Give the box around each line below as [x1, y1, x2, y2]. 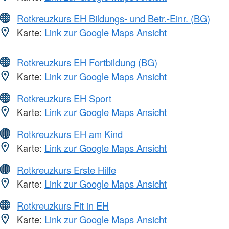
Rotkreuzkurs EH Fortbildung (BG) [17, 56, 157, 70]
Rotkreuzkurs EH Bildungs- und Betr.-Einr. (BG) [17, 12, 210, 26]
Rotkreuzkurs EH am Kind [17, 127, 123, 141]
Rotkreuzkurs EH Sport [17, 91, 111, 105]
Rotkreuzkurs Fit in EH [17, 199, 109, 213]
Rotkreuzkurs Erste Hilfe [17, 163, 116, 177]
